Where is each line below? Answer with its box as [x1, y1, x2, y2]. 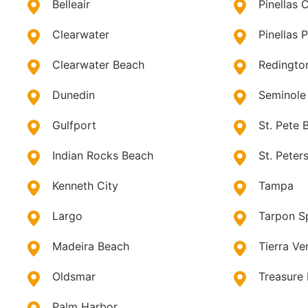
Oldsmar [52, 269, 96, 284]
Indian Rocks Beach [52, 148, 153, 163]
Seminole [258, 88, 307, 102]
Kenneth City [52, 179, 118, 193]
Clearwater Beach [52, 58, 144, 72]
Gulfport [52, 118, 96, 133]
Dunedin [52, 88, 95, 102]
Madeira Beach [52, 239, 129, 254]
